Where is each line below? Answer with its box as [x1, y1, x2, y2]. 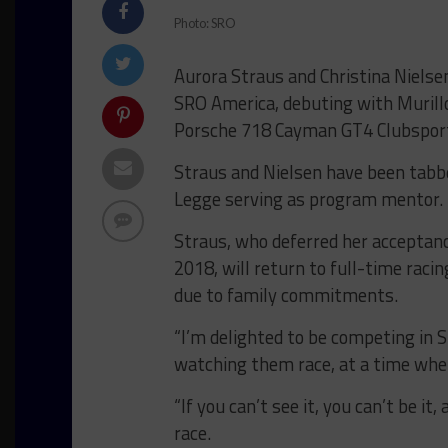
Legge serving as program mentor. [174, 185, 443, 213]
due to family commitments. [174, 281, 398, 309]
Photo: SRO [174, 15, 236, 31]
